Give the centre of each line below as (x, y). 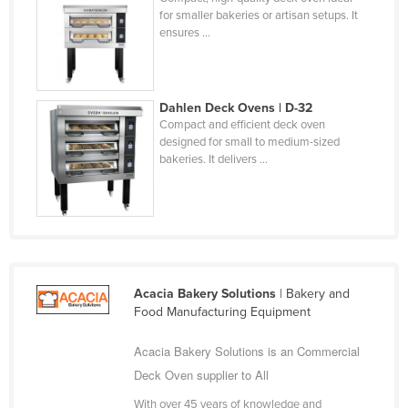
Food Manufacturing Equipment (222, 312)
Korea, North (93, 107)
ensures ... (185, 32)
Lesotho (79, 340)
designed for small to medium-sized (250, 142)
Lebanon (82, 311)
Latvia (73, 281)
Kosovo (78, 165)
